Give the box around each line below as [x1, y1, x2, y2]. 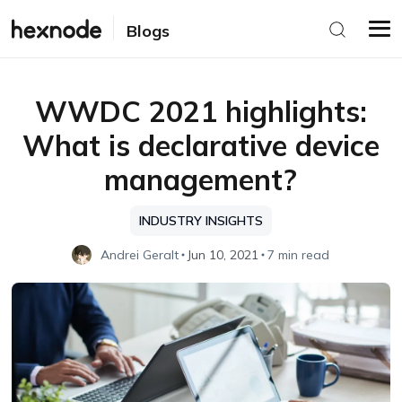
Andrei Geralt [100, 246, 179, 263]
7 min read [267, 247, 330, 263]
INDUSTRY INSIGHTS [138, 213, 263, 229]
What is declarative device [22, 127, 380, 163]
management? [104, 162, 298, 197]
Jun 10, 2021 [188, 247, 259, 263]
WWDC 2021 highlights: [34, 93, 367, 129]
